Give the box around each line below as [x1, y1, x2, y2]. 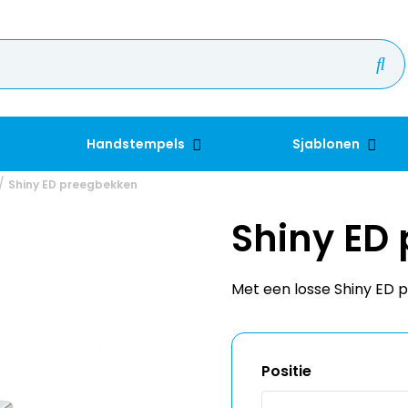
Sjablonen [291, 135, 362, 153]
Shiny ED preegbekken [8, 177, 138, 192]
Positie [261, 361, 311, 382]
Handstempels [87, 135, 189, 153]
